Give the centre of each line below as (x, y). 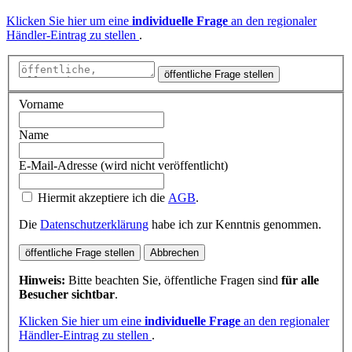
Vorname (41, 104)
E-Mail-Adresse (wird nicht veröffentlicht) (123, 166)
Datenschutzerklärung (94, 225)
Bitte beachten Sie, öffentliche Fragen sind (173, 280)
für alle (300, 280)
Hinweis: (42, 280)
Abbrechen (174, 253)
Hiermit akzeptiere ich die (103, 198)
